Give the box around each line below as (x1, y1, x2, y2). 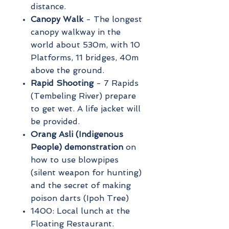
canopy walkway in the (31, 27, 121, 37)
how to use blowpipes (31, 154, 119, 165)
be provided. (31, 116, 80, 126)
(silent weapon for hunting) (31, 167, 142, 177)
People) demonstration (31, 142, 123, 152)
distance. (31, 1, 66, 11)
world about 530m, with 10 (31, 39, 140, 50)
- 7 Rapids (94, 78, 139, 88)
